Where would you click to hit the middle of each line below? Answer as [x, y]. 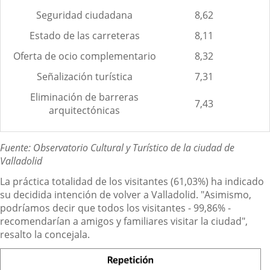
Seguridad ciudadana [84, 15]
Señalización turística [84, 76]
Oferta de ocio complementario [84, 56]
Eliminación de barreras [84, 97]
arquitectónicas [84, 110]
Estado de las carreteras [84, 35]
